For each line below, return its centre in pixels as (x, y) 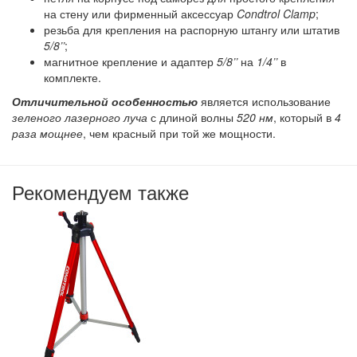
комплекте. (73, 77)
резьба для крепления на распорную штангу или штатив (192, 29)
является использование (264, 101)
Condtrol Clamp (276, 14)
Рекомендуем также (100, 192)
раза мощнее (47, 133)
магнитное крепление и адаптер (130, 61)
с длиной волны (192, 117)
